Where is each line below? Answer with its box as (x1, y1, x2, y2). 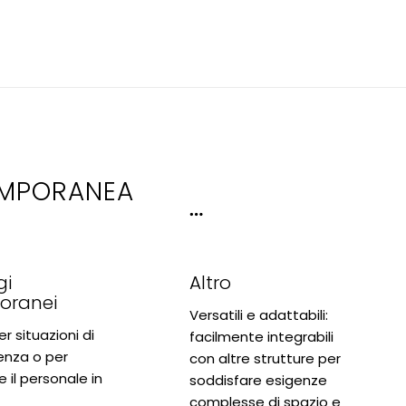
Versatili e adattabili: (188, 304, 328, 324)
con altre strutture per (188, 348, 341, 368)
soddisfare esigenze (188, 370, 327, 390)
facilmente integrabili (188, 326, 333, 346)
